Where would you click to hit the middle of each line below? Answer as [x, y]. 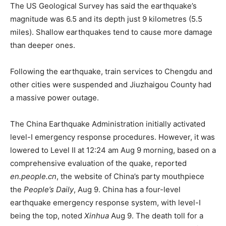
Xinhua [97, 215]
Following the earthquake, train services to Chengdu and [111, 71]
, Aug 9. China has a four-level [127, 189]
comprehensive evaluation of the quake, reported [98, 163]
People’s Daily [49, 189]
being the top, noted [47, 215]
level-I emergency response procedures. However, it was [112, 137]
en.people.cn [33, 176]
